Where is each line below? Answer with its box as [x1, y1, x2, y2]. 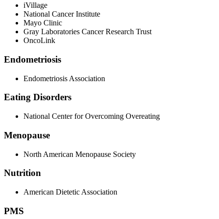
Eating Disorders [4, 92, 71, 103]
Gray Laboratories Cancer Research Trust [23, 27, 152, 36]
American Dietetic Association [23, 188, 117, 197]
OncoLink [23, 36, 55, 45]
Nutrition [4, 168, 41, 178]
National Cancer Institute [23, 10, 100, 19]
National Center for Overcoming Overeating [23, 112, 160, 121]
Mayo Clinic [23, 19, 62, 27]
